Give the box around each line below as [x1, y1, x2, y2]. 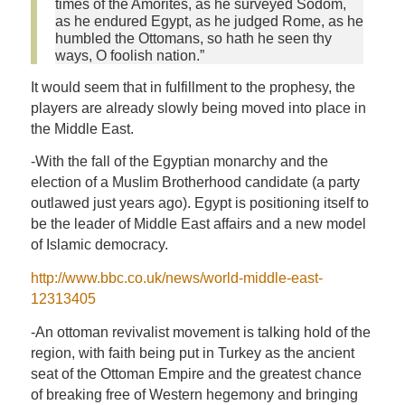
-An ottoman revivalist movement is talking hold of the [30, 324, 371, 340]
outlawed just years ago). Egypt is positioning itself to [30, 195, 369, 212]
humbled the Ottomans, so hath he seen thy [54, 31, 332, 47]
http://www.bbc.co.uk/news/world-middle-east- [30, 269, 323, 286]
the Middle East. [30, 120, 134, 137]
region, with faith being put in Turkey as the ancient [30, 344, 354, 361]
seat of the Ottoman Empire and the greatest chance [30, 365, 362, 381]
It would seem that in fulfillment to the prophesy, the [30, 79, 355, 95]
